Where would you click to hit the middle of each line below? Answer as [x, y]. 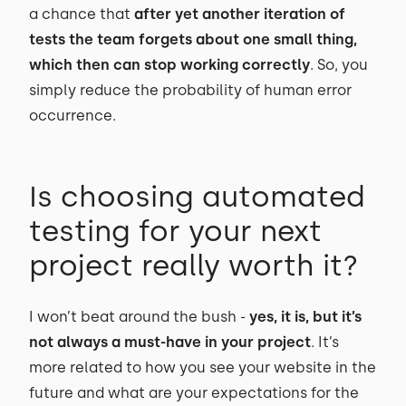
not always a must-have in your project [170, 342]
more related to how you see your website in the [203, 367]
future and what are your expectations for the [194, 393]
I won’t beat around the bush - [139, 317]
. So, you [339, 65]
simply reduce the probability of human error [190, 90]
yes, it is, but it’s [305, 317]
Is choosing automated [197, 197]
